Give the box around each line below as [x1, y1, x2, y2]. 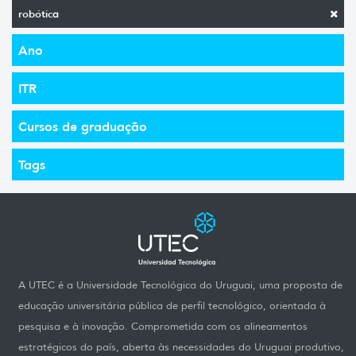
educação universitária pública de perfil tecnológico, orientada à [18, 299, 326, 313]
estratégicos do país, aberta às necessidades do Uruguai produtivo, [18, 340, 344, 354]
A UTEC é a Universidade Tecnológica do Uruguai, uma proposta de [18, 278, 342, 292]
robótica [18, 6, 59, 21]
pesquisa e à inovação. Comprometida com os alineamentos [18, 319, 308, 334]
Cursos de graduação [18, 118, 147, 134]
